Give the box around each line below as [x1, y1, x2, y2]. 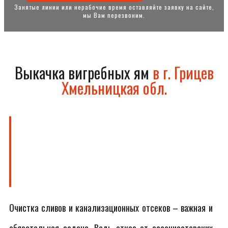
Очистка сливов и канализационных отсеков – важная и [9, 201, 213, 214]
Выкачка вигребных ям [14, 61, 153, 84]
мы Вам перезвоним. [83, 11, 145, 19]
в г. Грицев [152, 61, 214, 84]
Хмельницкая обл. [61, 76, 167, 99]
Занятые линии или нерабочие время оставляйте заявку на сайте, [14, 3, 214, 11]
